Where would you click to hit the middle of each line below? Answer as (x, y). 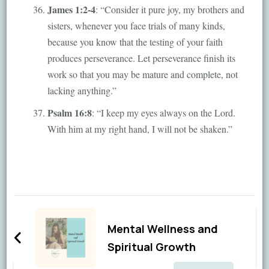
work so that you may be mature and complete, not (142, 74)
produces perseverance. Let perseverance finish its (141, 58)
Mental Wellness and (162, 228)
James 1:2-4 (71, 9)
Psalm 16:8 (69, 112)
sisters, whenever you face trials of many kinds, (136, 25)
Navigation (64, 228)
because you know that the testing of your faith (135, 41)
